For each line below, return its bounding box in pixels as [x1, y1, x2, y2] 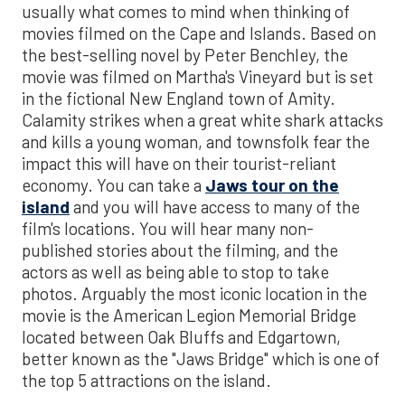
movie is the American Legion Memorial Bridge [22, 304, 356, 325]
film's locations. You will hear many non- [22, 217, 314, 239]
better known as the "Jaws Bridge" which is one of [22, 347, 380, 369]
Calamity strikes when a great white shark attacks [22, 108, 383, 130]
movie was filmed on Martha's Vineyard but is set [22, 65, 373, 87]
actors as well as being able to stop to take [22, 260, 329, 282]
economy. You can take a [22, 174, 205, 195]
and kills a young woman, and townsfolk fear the [22, 130, 370, 152]
